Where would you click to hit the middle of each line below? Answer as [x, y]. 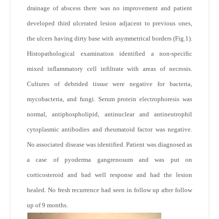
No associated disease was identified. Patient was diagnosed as [109, 144]
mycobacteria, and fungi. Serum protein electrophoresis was [109, 99]
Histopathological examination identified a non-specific [109, 54]
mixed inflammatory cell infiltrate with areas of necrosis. [109, 69]
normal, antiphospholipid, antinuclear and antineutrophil [109, 114]
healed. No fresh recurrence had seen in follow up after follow [109, 190]
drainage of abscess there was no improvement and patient [109, 8]
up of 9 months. [47, 205]
